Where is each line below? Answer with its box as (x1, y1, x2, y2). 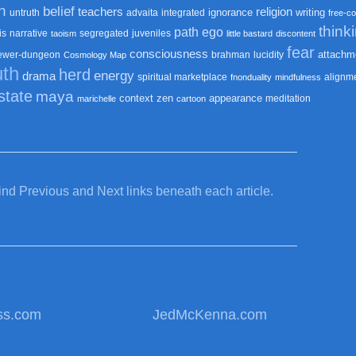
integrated (161, 7, 205, 18)
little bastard (226, 29, 273, 38)
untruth (10, 7, 40, 18)
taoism (50, 29, 76, 38)
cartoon (176, 94, 206, 103)
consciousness (130, 48, 208, 60)
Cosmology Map (64, 50, 126, 60)
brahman (211, 49, 250, 60)
